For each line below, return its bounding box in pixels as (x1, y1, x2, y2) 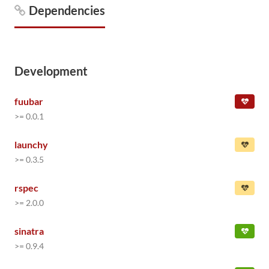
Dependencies (29, 3, 105, 17)
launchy (14, 139, 48, 150)
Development (14, 64, 88, 78)
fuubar (14, 95, 43, 107)
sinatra (14, 225, 44, 237)
